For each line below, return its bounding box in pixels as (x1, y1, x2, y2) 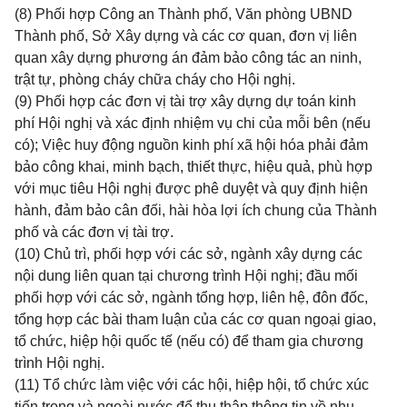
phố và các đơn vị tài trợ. (15, 224, 174, 240)
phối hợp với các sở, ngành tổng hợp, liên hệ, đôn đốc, (15, 290, 368, 305)
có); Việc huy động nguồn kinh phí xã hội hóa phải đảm (15, 137, 368, 153)
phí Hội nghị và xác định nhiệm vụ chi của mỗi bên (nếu (15, 115, 371, 131)
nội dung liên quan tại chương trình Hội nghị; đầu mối (15, 268, 358, 283)
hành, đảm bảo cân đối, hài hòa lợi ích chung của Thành (15, 203, 377, 218)
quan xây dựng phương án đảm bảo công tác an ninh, (15, 50, 362, 65)
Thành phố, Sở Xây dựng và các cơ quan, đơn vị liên (15, 28, 357, 44)
